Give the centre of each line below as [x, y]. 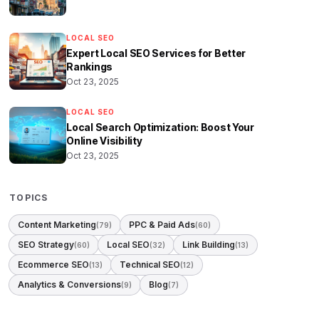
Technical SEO [150, 265]
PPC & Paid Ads [162, 225]
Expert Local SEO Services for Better [156, 53]
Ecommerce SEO [54, 265]
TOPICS [29, 198]
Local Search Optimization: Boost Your [160, 127]
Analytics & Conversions [70, 284]
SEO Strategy [46, 245]
